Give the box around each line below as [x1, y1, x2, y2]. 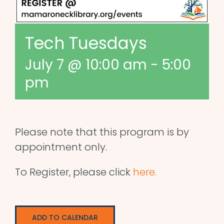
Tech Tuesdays [25, 31, 147, 55]
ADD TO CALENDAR [32, 212, 98, 222]
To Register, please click [15, 164, 133, 179]
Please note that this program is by [15, 124, 189, 139]
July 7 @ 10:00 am [25, 54, 147, 74]
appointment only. [15, 139, 107, 154]
